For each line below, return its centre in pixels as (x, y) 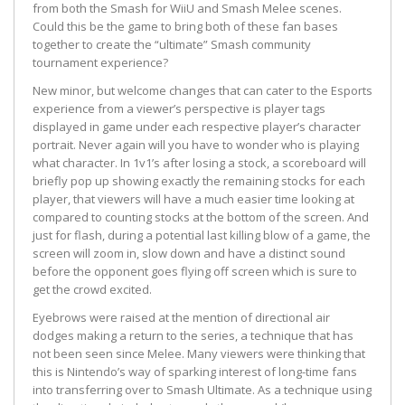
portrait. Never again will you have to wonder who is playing (196, 145)
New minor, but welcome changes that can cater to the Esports (202, 91)
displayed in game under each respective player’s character (197, 127)
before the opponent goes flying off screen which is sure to (195, 272)
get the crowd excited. (92, 290)
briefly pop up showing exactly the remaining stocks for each (199, 181)
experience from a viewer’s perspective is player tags (179, 109)
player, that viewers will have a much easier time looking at (193, 199)
